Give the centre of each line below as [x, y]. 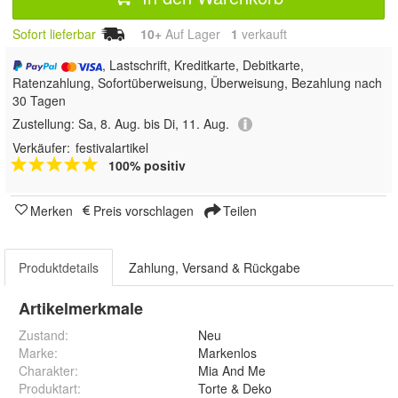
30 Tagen [39, 100]
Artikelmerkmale [81, 309]
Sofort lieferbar [54, 34]
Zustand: [44, 335]
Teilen [238, 211]
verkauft [263, 34]
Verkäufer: [41, 148]
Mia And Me [232, 371]
